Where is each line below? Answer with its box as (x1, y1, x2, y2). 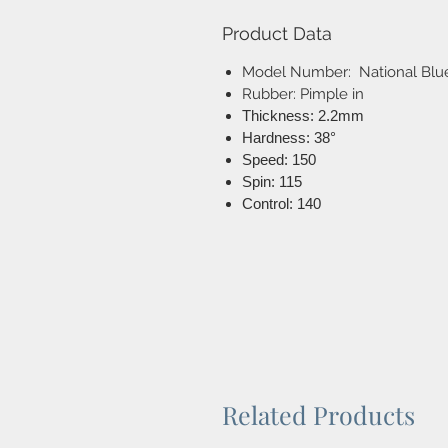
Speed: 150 (242, 151, 316, 169)
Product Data (222, 23, 332, 45)
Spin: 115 (242, 173, 302, 191)
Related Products (222, 398, 415, 432)
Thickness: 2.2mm (242, 107, 364, 125)
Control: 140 (242, 195, 321, 213)
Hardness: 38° (242, 129, 336, 147)
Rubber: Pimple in (242, 85, 364, 104)
